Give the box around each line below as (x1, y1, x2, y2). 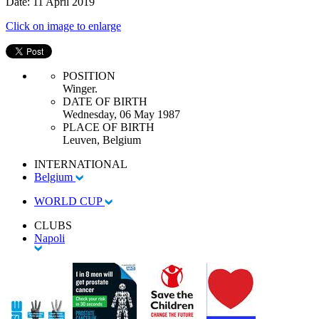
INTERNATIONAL (34, 157, 127, 170)
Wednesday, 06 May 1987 (63, 108, 180, 120)
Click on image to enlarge (6, 19, 121, 32)
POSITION (63, 69, 115, 82)
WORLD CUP (34, 194, 105, 207)
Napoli (34, 231, 65, 244)
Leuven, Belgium (63, 133, 141, 146)
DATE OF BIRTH (63, 95, 147, 108)
